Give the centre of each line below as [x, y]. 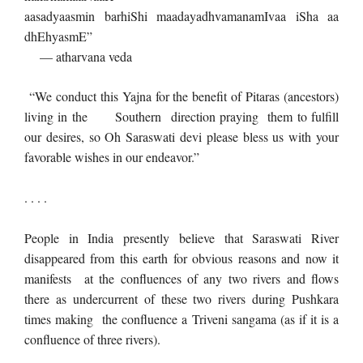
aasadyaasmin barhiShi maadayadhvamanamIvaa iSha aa [181, 16]
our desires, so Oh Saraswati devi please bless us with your [181, 137]
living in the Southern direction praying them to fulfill [181, 116]
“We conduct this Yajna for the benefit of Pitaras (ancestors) [181, 96]
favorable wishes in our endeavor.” [112, 157]
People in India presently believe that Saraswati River [181, 238]
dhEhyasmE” [58, 36]
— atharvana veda [78, 56]
